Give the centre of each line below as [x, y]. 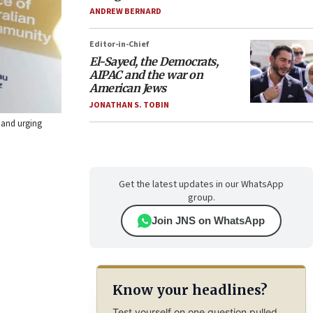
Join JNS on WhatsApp [208, 220]
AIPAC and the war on [146, 75]
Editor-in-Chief [119, 44]
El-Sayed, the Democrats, [154, 61]
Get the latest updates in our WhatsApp [201, 184]
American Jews [128, 88]
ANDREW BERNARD [125, 12]
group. [201, 198]
